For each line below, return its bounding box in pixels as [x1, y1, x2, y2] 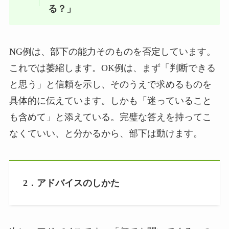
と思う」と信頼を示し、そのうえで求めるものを [9, 79, 212, 90]
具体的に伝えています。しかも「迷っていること [9, 96, 212, 106]
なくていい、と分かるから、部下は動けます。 [9, 128, 202, 139]
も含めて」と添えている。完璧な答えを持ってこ [9, 112, 212, 123]
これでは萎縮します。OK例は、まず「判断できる [9, 63, 216, 74]
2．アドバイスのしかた [22, 177, 120, 188]
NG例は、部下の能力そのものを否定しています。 [9, 47, 216, 57]
